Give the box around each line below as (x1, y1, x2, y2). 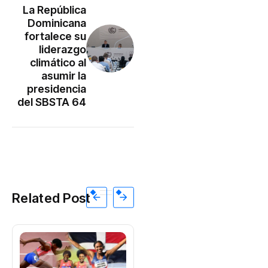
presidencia (27, 82, 86, 95)
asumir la (41, 69, 86, 82)
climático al (30, 56, 86, 69)
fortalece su (25, 29, 86, 42)
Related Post (12, 190, 91, 206)
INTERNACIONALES (169, 249, 237, 259)
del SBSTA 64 (17, 95, 86, 108)
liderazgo (39, 42, 86, 56)
